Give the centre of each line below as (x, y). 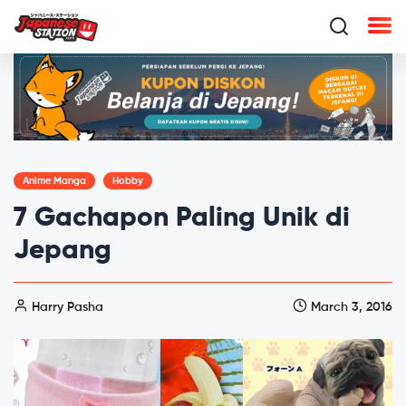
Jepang (63, 251)
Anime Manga (54, 180)
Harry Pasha (66, 307)
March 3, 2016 (350, 307)
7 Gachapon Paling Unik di (182, 218)
